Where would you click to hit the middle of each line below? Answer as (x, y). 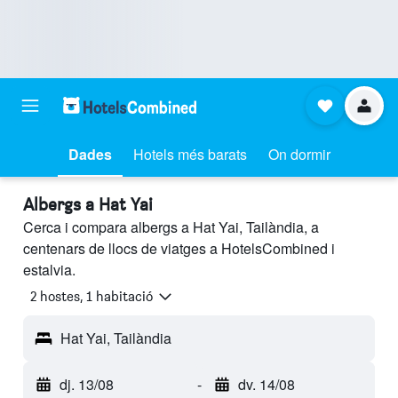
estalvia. (49, 270)
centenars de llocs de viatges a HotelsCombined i (179, 248)
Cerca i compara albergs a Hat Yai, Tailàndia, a (171, 227)
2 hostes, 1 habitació (92, 297)
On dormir (299, 154)
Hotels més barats (190, 154)
